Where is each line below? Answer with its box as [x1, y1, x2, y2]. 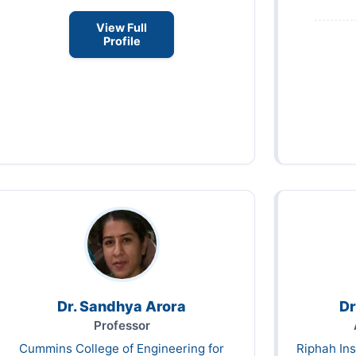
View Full [96, 21, 147, 35]
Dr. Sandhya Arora [57, 297, 186, 315]
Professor [93, 317, 150, 333]
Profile [103, 34, 141, 48]
